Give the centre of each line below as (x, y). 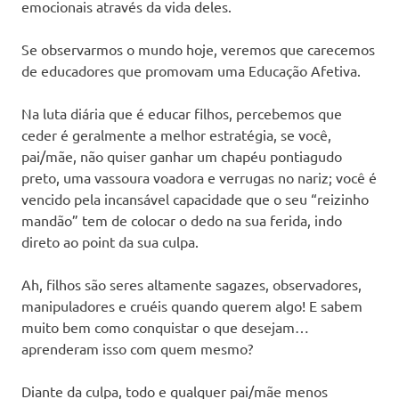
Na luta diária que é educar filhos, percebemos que (182, 113)
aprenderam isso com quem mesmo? (137, 348)
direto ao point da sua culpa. (110, 241)
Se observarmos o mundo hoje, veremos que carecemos (198, 49)
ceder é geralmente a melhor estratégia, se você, (176, 134)
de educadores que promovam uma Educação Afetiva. (191, 70)
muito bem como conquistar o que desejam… (165, 326)
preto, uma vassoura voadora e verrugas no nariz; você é (199, 177)
